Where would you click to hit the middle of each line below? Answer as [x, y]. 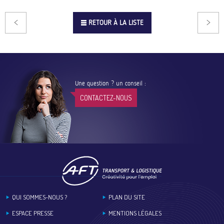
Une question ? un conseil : [110, 83]
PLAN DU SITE [126, 197]
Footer [17, 192]
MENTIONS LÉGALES [135, 213]
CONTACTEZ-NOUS [106, 97]
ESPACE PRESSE [33, 213]
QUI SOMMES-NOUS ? [39, 197]
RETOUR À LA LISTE [116, 22]
